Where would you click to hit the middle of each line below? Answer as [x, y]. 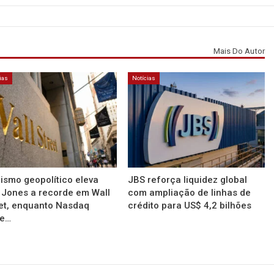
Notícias [144, 78]
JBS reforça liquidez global [188, 180]
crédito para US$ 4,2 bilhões [190, 206]
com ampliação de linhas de [190, 193]
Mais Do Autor [239, 51]
